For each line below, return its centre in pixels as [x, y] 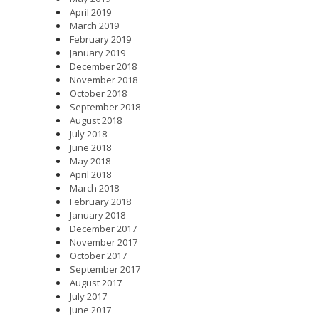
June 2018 [90, 147]
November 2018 [104, 79]
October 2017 [98, 255]
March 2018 [94, 188]
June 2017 [90, 309]
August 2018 [96, 120]
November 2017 [104, 242]
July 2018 [88, 134]
